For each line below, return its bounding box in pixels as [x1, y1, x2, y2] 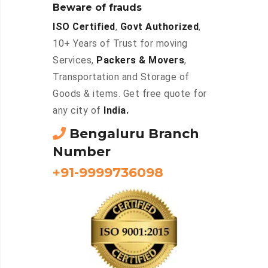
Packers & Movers [96, 54, 184, 66]
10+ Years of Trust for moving [53, 38, 188, 50]
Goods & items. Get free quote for [53, 88, 207, 100]
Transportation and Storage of [53, 71, 190, 83]
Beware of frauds [53, 2, 142, 14]
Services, [53, 54, 96, 66]
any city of [53, 105, 103, 117]
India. [103, 105, 129, 117]
